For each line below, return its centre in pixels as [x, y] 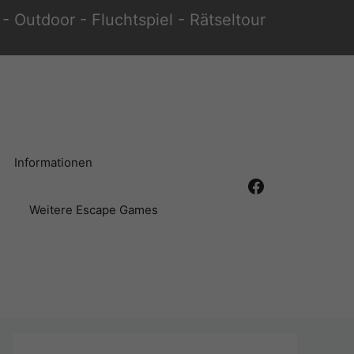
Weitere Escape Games [93, 209]
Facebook [290, 185]
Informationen [53, 162]
